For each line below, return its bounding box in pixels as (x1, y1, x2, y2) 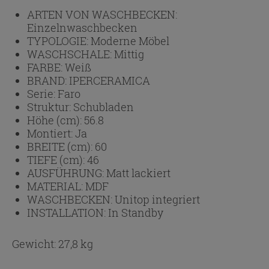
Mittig (114, 46, 144, 61)
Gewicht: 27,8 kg (12, 236, 93, 251)
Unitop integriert (115, 192, 200, 207)
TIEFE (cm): (27, 152, 87, 167)
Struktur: (27, 99, 73, 114)
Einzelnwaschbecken (27, 20, 138, 35)
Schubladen (73, 99, 134, 114)
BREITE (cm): (27, 139, 95, 154)
